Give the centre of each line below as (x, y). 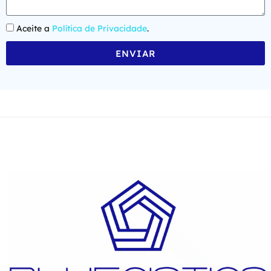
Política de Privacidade (100, 29)
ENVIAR (135, 53)
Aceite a (34, 29)
